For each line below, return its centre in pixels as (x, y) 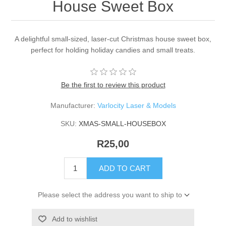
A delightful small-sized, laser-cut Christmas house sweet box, (113, 39)
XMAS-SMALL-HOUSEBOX (122, 124)
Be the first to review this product (113, 85)
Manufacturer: (73, 106)
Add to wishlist (74, 219)
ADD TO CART (124, 168)
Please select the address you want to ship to (110, 195)
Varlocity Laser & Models (136, 106)
